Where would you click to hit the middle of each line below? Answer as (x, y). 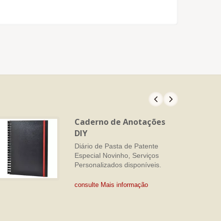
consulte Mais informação (111, 185)
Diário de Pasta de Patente (116, 146)
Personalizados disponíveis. (118, 165)
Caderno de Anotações (120, 122)
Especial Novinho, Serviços (117, 156)
